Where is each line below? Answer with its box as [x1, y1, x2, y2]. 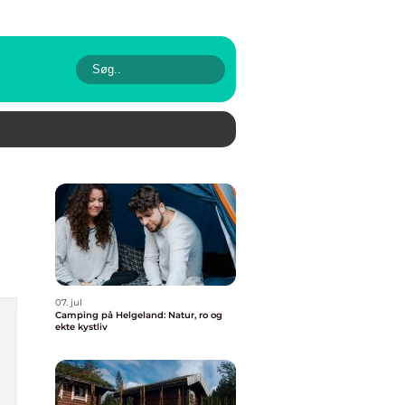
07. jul [55, 297, 82, 308]
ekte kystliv [55, 321, 108, 333]
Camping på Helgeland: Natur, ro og [55, 309, 222, 321]
